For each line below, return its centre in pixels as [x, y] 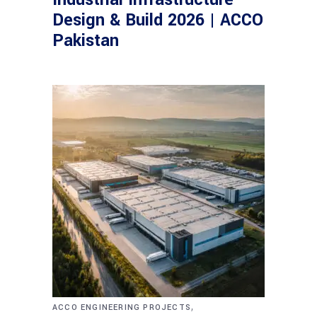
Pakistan [86, 41]
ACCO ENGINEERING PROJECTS [122, 308]
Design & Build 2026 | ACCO [158, 21]
